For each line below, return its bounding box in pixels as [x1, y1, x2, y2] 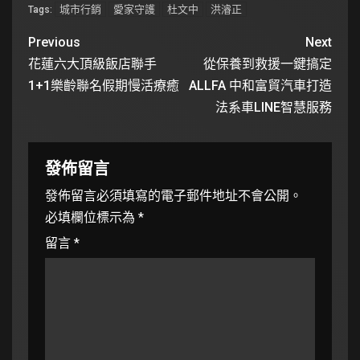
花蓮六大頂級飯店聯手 [28, 56, 157, 72]
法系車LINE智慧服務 [215, 100, 332, 116]
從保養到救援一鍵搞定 [203, 56, 332, 72]
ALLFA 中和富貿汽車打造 [189, 78, 332, 94]
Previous [28, 35, 80, 51]
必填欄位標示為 [45, 210, 138, 226]
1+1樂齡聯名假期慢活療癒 [28, 78, 179, 94]
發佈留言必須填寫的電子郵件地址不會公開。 [45, 188, 302, 204]
